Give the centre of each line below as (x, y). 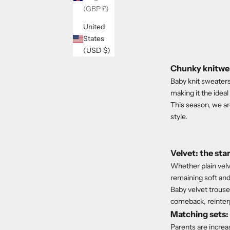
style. (179, 116)
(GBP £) (106, 9)
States (94, 39)
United (94, 27)
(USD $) (107, 51)
